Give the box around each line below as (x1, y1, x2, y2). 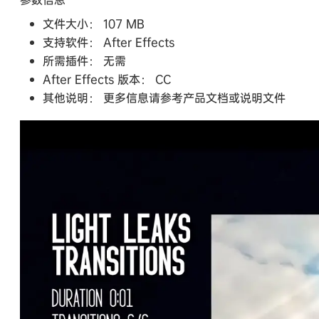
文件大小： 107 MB (43, 15, 145, 31)
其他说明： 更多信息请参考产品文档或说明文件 (43, 89, 286, 105)
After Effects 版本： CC (43, 70, 171, 87)
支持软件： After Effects (43, 33, 174, 50)
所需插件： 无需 (43, 52, 126, 68)
